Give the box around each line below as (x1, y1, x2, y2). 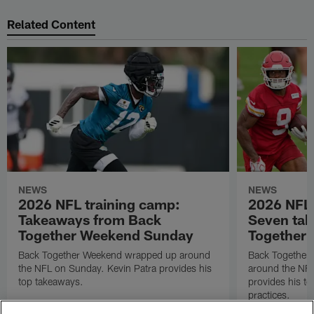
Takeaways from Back (18, 211, 162, 228)
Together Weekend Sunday (18, 226, 194, 244)
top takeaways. (18, 275, 84, 288)
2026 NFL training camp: (18, 196, 181, 213)
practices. (247, 289, 290, 301)
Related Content (7, 16, 96, 31)
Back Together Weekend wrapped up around (18, 249, 211, 261)
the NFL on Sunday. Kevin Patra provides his (18, 262, 212, 275)
